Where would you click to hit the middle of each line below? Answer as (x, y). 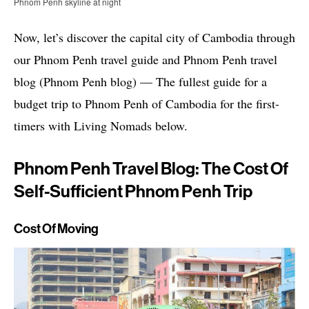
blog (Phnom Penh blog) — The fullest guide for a (140, 81)
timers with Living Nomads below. (101, 125)
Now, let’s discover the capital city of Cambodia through (154, 37)
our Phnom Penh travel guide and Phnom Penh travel (146, 59)
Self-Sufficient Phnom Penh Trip (133, 191)
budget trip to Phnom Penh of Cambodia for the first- (147, 103)
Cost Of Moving (56, 228)
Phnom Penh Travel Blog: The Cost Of (151, 168)
